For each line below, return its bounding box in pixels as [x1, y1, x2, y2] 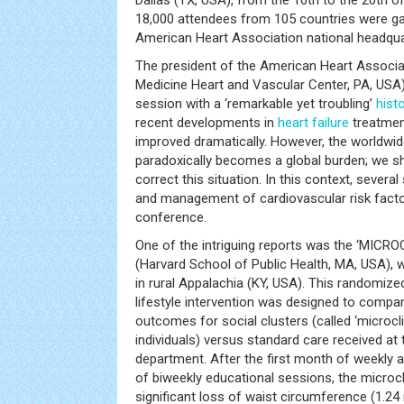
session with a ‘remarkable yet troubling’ [135, 96, 376, 112]
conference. [135, 209, 207, 225]
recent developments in [135, 115, 278, 131]
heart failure [278, 115, 349, 131]
